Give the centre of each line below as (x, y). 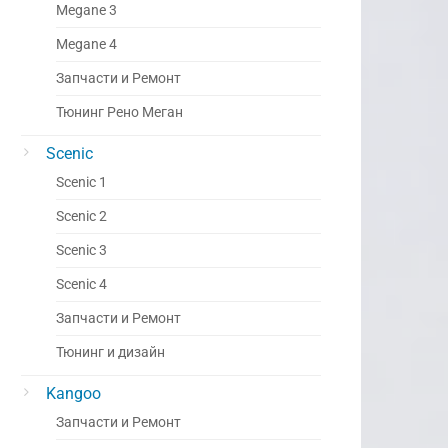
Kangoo (73, 393)
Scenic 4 (81, 284)
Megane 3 (86, 10)
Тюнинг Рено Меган (119, 112)
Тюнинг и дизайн (110, 352)
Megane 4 (86, 44)
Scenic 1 (81, 182)
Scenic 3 (81, 250)
